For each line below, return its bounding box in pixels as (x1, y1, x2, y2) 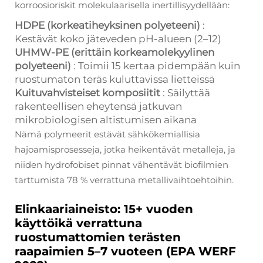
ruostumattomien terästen (15, 230, 181, 244)
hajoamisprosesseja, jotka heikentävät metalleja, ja (15, 143, 235, 155)
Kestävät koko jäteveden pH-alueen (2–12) (15, 32, 221, 45)
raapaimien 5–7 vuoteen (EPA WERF (15, 244, 236, 258)
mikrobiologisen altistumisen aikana (15, 113, 197, 126)
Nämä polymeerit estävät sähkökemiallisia (15, 128, 200, 140)
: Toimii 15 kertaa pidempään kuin (73, 59, 240, 72)
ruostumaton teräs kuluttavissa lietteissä (15, 73, 215, 85)
